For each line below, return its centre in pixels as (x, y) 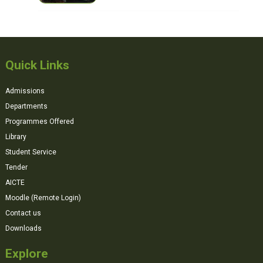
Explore (27, 253)
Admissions (25, 91)
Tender (16, 167)
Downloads (23, 228)
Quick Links (37, 65)
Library (16, 136)
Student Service (31, 152)
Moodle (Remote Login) (43, 198)
